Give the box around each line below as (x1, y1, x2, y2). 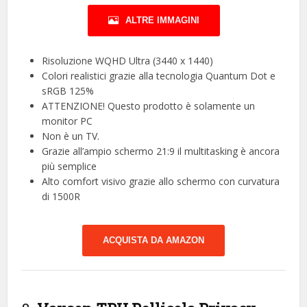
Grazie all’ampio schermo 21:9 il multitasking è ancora (42, 144, 280, 158)
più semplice (42, 159, 97, 173)
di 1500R (42, 189, 81, 203)
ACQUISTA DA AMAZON (103, 234, 204, 245)
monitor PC (42, 114, 93, 127)
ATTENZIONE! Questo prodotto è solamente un (42, 99, 256, 112)
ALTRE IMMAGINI (125, 14, 199, 25)
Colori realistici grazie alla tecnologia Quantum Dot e (42, 69, 276, 82)
